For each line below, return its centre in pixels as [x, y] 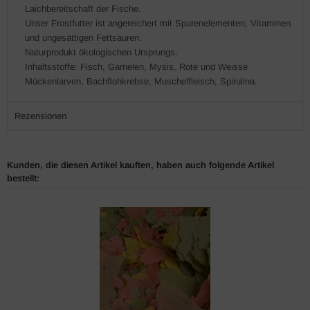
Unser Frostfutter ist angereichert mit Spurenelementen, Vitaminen [158, 23]
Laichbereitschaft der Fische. [83, 9]
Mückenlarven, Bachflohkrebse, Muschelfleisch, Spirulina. [141, 81]
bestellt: [23, 178]
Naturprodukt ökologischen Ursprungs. [101, 52]
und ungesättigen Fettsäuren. [83, 38]
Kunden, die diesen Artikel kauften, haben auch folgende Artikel [140, 165]
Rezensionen [40, 116]
